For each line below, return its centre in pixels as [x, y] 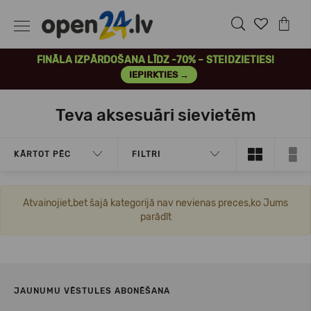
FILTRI [146, 154]
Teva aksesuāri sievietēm [155, 115]
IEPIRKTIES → [159, 75]
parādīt [155, 217]
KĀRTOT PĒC [42, 154]
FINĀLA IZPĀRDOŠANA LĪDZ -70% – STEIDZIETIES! [155, 60]
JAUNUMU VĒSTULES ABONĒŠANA [92, 291]
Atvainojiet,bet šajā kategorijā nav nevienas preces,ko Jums [155, 203]
